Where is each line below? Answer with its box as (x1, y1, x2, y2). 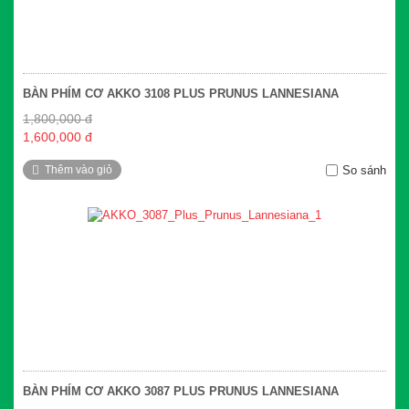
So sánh (342, 163, 386, 178)
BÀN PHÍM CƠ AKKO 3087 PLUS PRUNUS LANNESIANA (23, 384, 339, 399)
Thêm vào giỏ (45, 163, 112, 177)
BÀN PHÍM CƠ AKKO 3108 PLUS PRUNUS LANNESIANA (23, 87, 339, 101)
